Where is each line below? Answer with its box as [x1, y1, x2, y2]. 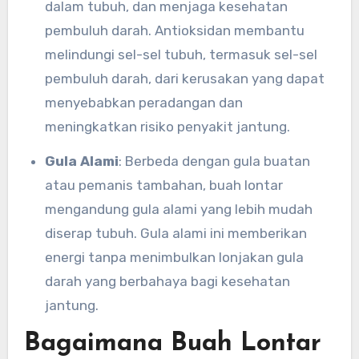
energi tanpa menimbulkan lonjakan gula [44, 249, 304, 266]
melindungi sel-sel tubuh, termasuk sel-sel [44, 46, 317, 63]
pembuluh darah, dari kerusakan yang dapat [44, 71, 325, 87]
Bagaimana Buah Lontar [23, 331, 321, 357]
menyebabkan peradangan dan [44, 95, 243, 111]
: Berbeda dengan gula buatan [118, 153, 310, 170]
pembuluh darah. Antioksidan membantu [44, 22, 305, 39]
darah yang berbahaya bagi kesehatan [44, 273, 290, 290]
